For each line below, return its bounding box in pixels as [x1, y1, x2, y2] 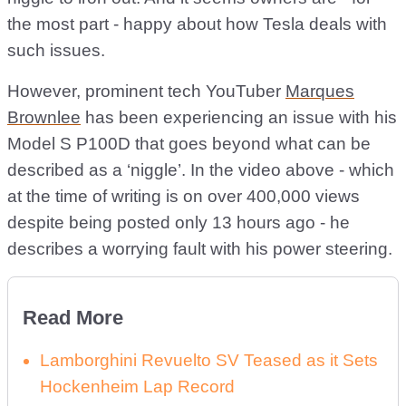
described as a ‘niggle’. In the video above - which [7, 160, 394, 179]
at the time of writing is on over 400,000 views [7, 187, 360, 206]
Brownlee [7, 108, 81, 127]
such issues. [7, 41, 105, 60]
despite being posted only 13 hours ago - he [7, 213, 350, 232]
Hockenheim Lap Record [40, 377, 235, 396]
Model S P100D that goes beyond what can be [7, 134, 371, 153]
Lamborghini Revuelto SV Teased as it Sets [40, 351, 378, 370]
